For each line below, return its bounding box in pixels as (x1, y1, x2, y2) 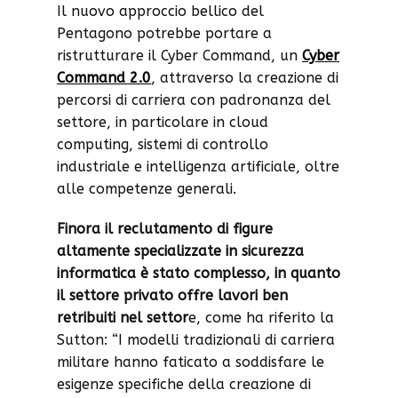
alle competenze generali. (57, 180, 236, 197)
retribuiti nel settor (57, 309, 188, 326)
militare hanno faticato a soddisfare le (57, 354, 324, 370)
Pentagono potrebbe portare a (57, 25, 272, 42)
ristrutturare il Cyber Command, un (57, 47, 302, 64)
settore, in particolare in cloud (57, 114, 268, 131)
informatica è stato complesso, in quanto (57, 265, 340, 282)
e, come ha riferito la (188, 309, 334, 326)
